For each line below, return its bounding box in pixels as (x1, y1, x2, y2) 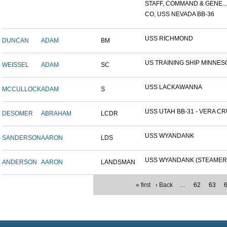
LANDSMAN (101, 159, 135, 166)
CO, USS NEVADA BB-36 (145, 11, 214, 18)
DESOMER (2, 110, 33, 118)
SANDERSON (2, 134, 41, 142)
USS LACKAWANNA (145, 84, 202, 91)
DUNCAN (2, 37, 29, 45)
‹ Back (156, 181, 173, 189)
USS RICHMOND (145, 35, 193, 43)
